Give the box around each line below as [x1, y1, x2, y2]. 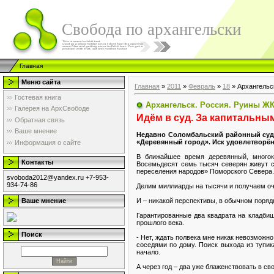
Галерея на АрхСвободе [15, 105, 89, 113]
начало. [136, 248, 160, 256]
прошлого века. [136, 218, 184, 226]
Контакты [21, 158, 53, 166]
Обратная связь [15, 116, 65, 124]
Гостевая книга [15, 94, 61, 101]
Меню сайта [21, 78, 61, 86]
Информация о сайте [15, 138, 81, 146]
